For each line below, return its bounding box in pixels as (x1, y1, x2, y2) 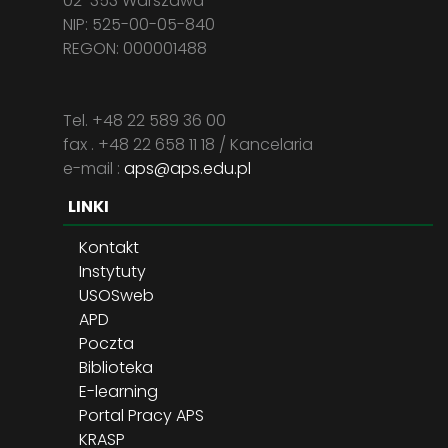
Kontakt (79, 236, 139, 259)
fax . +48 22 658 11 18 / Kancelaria (63, 133, 313, 156)
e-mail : (63, 157, 124, 180)
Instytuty (79, 260, 146, 283)
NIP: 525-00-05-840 (63, 13, 215, 36)
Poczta (79, 332, 134, 355)
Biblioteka (79, 356, 153, 379)
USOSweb (79, 284, 154, 307)
